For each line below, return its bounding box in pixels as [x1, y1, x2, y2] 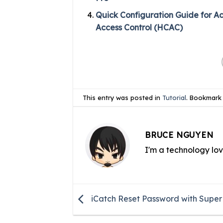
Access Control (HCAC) [95, 22, 183, 33]
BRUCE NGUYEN [145, 130, 214, 140]
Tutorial [162, 93, 187, 102]
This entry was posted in [83, 93, 163, 102]
